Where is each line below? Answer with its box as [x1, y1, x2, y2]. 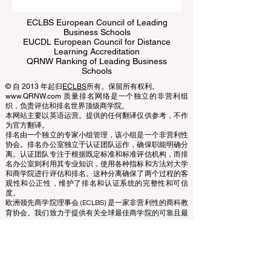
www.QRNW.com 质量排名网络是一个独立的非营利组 [5, 116, 188, 125]
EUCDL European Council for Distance [23, 61, 171, 71]
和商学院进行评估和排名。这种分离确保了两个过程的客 [5, 194, 188, 202]
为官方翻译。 [5, 145, 49, 154]
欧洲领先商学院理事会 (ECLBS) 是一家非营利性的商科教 [5, 223, 188, 231]
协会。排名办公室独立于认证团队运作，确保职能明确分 [5, 165, 188, 173]
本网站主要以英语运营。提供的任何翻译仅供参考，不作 [5, 135, 188, 144]
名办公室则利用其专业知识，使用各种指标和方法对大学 [5, 184, 188, 192]
